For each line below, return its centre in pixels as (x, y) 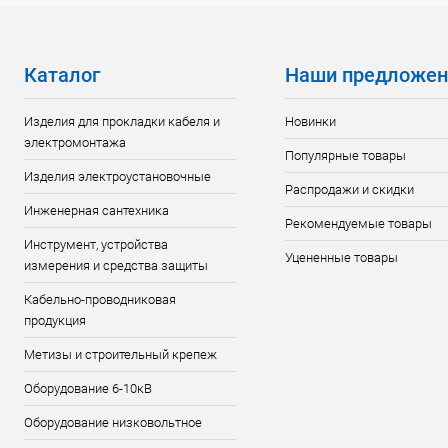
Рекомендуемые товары (358, 223)
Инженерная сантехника (96, 210)
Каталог (62, 75)
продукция (55, 320)
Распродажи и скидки (349, 189)
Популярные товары (345, 155)
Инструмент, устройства (96, 244)
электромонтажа (75, 142)
